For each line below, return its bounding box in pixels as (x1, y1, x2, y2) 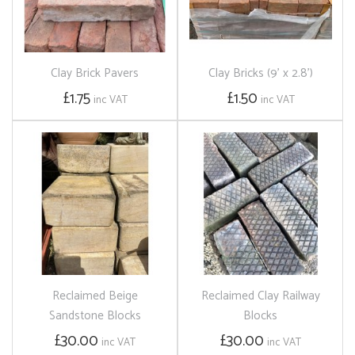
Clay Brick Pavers (51, 63, 139, 84)
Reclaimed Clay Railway (200, 286, 320, 307)
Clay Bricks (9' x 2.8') (208, 63, 313, 84)
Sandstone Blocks (48, 306, 141, 326)
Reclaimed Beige (52, 286, 138, 307)
